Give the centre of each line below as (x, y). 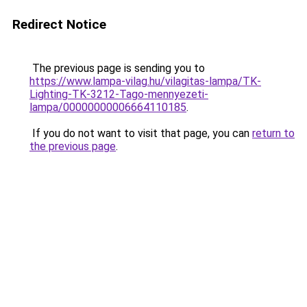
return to (273, 133)
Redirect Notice (59, 24)
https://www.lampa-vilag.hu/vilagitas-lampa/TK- (145, 81)
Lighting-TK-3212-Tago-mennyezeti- (119, 94)
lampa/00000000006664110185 (108, 107)
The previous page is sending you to (117, 68)
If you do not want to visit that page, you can (141, 133)
